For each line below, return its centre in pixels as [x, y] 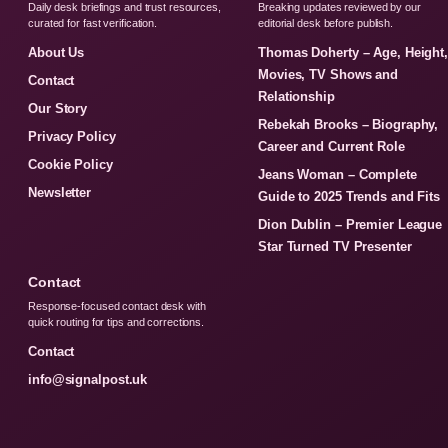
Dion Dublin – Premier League [350, 224]
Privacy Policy [72, 136]
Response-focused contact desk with [117, 306]
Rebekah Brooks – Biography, [348, 124]
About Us [56, 52]
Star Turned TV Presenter [335, 246]
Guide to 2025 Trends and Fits [349, 196]
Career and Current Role [331, 146]
